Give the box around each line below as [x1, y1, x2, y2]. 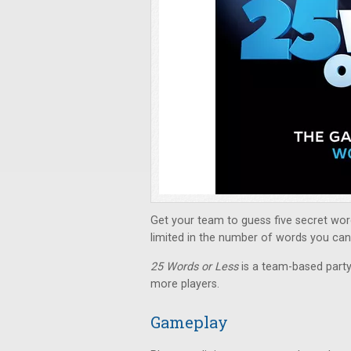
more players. [150, 277, 219, 291]
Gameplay [150, 312, 228, 332]
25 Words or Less [150, 260, 241, 273]
